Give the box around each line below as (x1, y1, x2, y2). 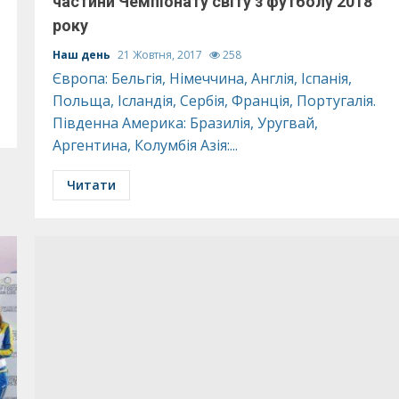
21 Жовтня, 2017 (117, 47, 205, 62)
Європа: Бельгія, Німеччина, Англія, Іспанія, (52, 69, 352, 88)
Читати (66, 176, 116, 193)
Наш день (52, 47, 113, 62)
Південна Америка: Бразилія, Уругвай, (52, 113, 318, 133)
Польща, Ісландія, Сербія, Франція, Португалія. (52, 91, 376, 110)
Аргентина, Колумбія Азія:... (52, 135, 238, 155)
